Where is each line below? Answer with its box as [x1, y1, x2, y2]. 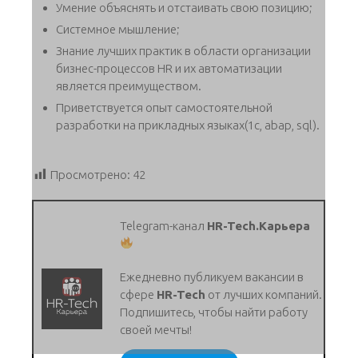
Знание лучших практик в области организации [56, 43, 311, 58]
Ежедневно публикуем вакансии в [120, 269, 304, 284]
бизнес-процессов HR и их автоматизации [56, 61, 282, 75]
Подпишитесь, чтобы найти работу [120, 304, 308, 319]
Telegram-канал [120, 218, 208, 233]
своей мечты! [120, 322, 195, 336]
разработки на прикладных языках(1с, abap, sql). [56, 117, 320, 132]
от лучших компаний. [205, 287, 323, 301]
